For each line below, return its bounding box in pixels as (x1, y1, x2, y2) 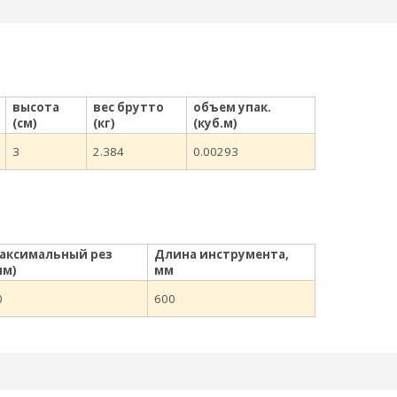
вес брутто (93, 99, 164, 116)
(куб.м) (193, 115, 237, 132)
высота (12, 99, 59, 116)
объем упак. (193, 99, 271, 116)
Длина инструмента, (154, 246, 289, 263)
